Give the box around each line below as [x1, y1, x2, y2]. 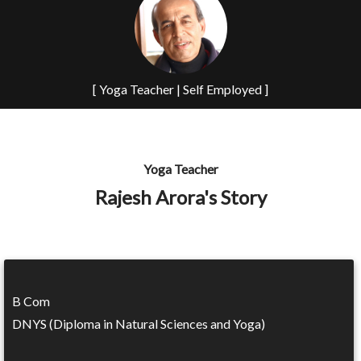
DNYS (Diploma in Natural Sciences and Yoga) [12, 316, 265, 331]
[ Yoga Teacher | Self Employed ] [93, 81, 268, 97]
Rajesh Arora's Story [94, 185, 267, 209]
